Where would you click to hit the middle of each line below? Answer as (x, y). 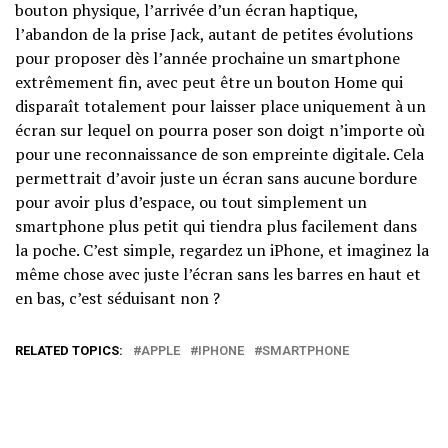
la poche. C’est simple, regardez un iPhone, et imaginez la (222, 250)
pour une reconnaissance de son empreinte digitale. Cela (219, 154)
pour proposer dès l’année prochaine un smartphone (207, 58)
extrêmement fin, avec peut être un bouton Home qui (209, 82)
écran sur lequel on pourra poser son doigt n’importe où (220, 130)
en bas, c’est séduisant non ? (117, 298)
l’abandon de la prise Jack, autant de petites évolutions (214, 34)
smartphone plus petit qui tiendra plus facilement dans (216, 226)
